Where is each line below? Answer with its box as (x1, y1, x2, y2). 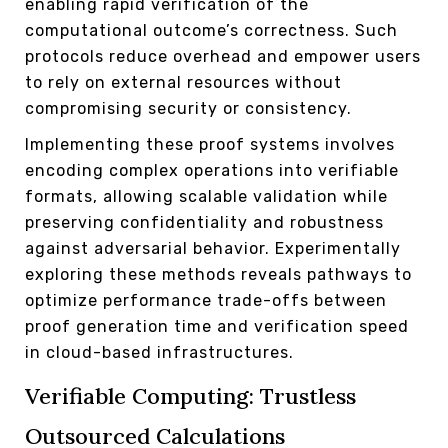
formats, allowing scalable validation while (25, 186, 388, 206)
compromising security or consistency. (25, 98, 352, 118)
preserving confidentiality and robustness (25, 212, 384, 232)
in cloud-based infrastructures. (25, 342, 294, 362)
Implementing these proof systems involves (25, 134, 395, 154)
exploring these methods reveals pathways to (25, 264, 412, 284)
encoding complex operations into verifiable (25, 160, 399, 180)
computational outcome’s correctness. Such (25, 20, 398, 40)
